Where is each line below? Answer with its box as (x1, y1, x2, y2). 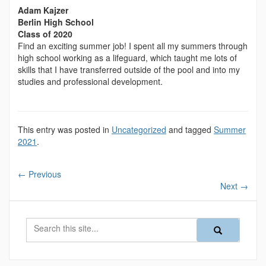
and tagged (166, 123, 214, 135)
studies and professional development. (18, 75, 163, 87)
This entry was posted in (18, 123, 112, 135)
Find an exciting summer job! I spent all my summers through (18, 40, 248, 52)
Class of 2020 (18, 28, 72, 40)
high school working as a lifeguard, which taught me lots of (18, 52, 237, 64)
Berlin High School (18, 16, 94, 28)
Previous (26, 168, 61, 180)
